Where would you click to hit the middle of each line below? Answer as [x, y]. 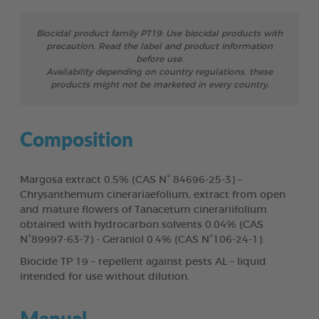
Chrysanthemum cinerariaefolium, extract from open [153, 195]
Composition [77, 138]
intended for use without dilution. [105, 277]
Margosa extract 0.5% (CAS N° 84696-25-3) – [131, 180]
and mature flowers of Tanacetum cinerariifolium [143, 210]
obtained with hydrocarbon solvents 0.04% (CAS [142, 225]
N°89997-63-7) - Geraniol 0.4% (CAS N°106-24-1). [142, 240]
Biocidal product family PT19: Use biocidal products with [159, 33]
